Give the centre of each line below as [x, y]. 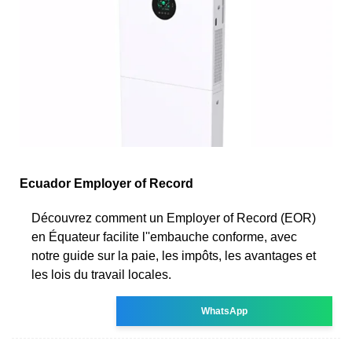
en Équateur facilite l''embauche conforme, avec [164, 236]
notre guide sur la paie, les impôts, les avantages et [174, 255]
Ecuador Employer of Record [106, 183]
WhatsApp [225, 311]
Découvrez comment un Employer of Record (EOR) [174, 218]
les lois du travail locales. [101, 274]
